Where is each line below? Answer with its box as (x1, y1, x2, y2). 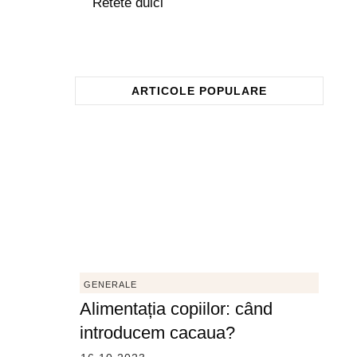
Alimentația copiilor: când (79, 298, 273, 319)
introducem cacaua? (79, 322, 235, 343)
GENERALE (83, 279, 137, 289)
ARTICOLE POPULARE (131, 84, 267, 97)
